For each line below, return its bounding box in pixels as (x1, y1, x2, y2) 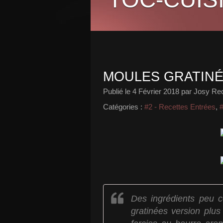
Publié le (103, 87, 132, 96)
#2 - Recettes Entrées (144, 103, 216, 111)
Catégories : (103, 103, 142, 111)
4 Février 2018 (132, 87, 179, 96)
